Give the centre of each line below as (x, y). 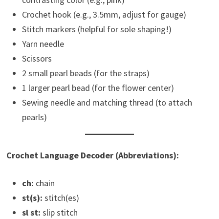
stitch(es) (61, 198)
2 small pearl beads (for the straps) (86, 73)
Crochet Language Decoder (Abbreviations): (92, 155)
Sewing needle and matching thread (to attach (107, 102)
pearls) (34, 117)
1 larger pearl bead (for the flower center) (98, 88)
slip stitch (59, 212)
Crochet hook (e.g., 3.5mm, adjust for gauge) (104, 14)
